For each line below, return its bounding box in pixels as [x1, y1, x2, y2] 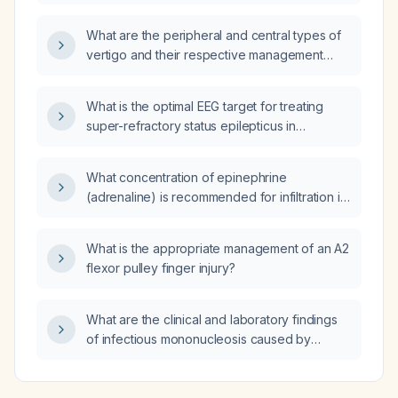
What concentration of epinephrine [86, 170, 287, 185]
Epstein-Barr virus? [86, 351, 193, 366]
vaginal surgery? [86, 209, 181, 224]
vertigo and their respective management [86, 47, 323, 62]
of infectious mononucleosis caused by [86, 331, 312, 346]
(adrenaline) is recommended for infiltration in [86, 189, 347, 204]
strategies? [86, 67, 149, 82]
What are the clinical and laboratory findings [86, 312, 338, 327]
